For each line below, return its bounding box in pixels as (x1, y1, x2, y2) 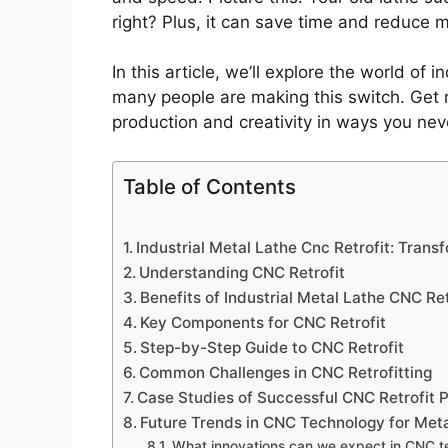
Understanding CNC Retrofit (139, 262, 346, 282)
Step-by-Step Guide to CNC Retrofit (140, 337, 405, 357)
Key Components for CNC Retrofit (140, 312, 387, 332)
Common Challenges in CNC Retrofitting (139, 362, 433, 382)
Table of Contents (123, 173, 296, 199)
